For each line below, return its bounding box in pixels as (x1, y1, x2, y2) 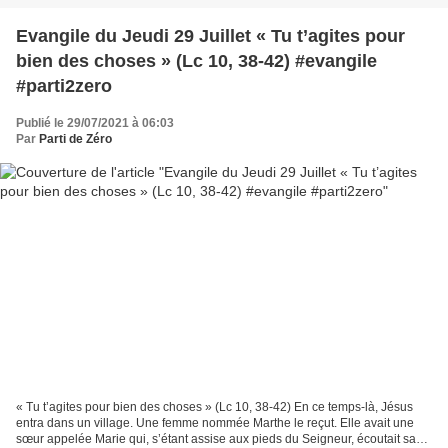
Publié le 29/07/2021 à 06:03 (16, 116, 174, 131)
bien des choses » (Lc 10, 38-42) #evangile (16, 51, 377, 72)
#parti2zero (16, 76, 112, 97)
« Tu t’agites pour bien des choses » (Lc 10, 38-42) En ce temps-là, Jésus (16, 399, 413, 414)
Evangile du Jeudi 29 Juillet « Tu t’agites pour (16, 26, 405, 47)
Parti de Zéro (39, 132, 112, 147)
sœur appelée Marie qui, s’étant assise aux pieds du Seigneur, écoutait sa (16, 431, 416, 446)
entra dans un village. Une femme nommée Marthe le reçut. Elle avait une (16, 415, 414, 430)
